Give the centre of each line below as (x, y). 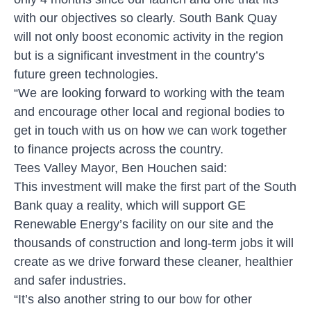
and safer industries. (70, 280)
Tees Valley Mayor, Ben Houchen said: (120, 168)
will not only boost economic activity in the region (149, 36)
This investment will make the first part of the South (155, 186)
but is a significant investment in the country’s (139, 55)
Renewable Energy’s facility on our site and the (144, 224)
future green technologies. (86, 74)
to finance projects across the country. (119, 149)
